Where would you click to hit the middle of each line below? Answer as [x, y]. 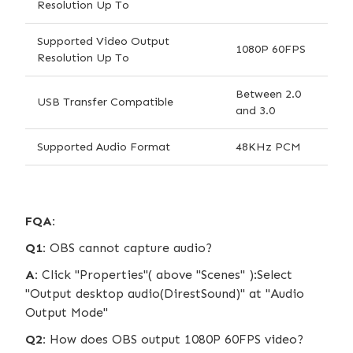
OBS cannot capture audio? [131, 247]
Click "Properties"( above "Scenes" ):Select [165, 274]
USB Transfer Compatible [105, 101]
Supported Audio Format [104, 146]
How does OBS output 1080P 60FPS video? [176, 339]
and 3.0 [255, 110]
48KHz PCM [268, 146]
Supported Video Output [103, 41]
